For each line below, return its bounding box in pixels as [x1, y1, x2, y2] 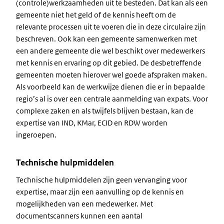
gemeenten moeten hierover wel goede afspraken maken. [16, 70, 207, 79]
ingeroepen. [16, 130, 56, 139]
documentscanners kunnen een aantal [16, 211, 142, 220]
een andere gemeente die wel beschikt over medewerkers [16, 46, 205, 55]
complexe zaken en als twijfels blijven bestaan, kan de [16, 106, 193, 115]
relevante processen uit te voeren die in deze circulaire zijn [16, 22, 206, 31]
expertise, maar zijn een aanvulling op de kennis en [16, 187, 184, 196]
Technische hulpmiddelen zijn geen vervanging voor [16, 175, 187, 184]
